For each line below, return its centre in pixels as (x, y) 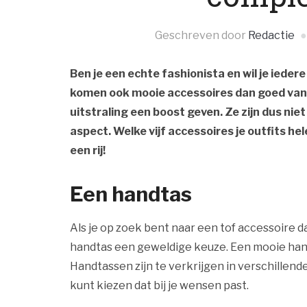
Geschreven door (201, 35)
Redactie (271, 35)
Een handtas (131, 194)
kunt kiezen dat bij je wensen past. (160, 285)
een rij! (88, 150)
